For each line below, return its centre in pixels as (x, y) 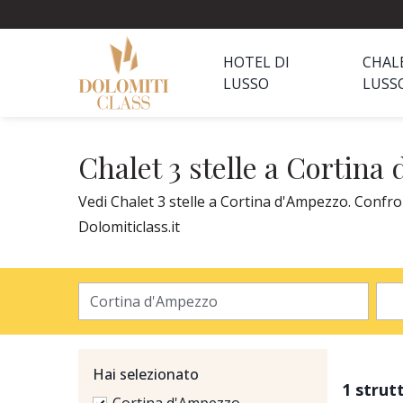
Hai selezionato (146, 374)
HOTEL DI (256, 62)
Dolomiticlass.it (129, 227)
